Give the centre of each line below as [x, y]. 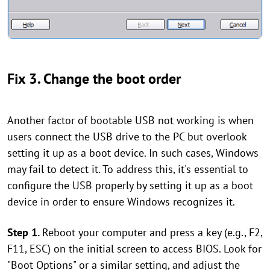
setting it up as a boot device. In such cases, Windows [133, 152]
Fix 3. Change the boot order [94, 78]
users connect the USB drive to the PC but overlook [127, 136]
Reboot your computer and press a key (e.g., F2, [152, 232]
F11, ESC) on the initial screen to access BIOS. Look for [134, 248]
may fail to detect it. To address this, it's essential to [128, 169]
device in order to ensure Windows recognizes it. [121, 201]
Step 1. [25, 232]
